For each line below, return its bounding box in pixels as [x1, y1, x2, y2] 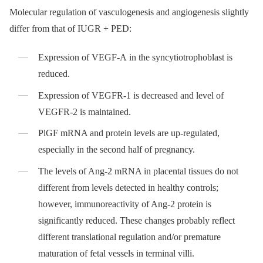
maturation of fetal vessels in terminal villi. [38, 248, 195, 259]
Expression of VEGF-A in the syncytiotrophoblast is [38, 52, 233, 62]
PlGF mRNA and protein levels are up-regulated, [38, 128, 220, 139]
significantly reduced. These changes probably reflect [38, 215, 235, 226]
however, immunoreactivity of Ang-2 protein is [38, 199, 212, 210]
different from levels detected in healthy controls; [38, 183, 219, 193]
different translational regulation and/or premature [38, 232, 221, 242]
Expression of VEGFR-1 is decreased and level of [38, 90, 224, 100]
